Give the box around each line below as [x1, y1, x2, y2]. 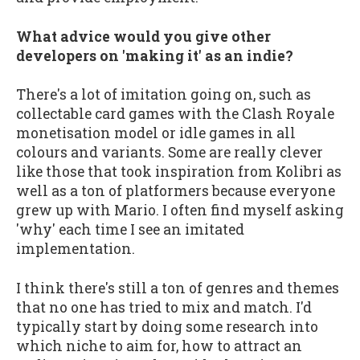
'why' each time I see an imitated [16, 220, 244, 239]
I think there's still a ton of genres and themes [16, 278, 339, 297]
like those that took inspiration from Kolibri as [16, 162, 342, 182]
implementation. [16, 239, 135, 259]
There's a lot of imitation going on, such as [16, 85, 311, 104]
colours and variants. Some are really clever [16, 143, 323, 162]
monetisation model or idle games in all [16, 124, 296, 143]
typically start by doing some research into [16, 317, 318, 336]
